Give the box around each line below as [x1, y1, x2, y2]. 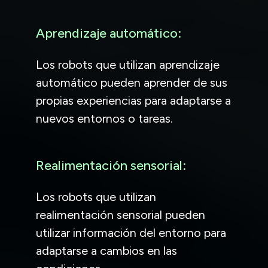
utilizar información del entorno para [36, 225, 226, 240]
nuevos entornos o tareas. [36, 111, 173, 126]
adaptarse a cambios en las [36, 243, 177, 258]
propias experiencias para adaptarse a [36, 93, 231, 108]
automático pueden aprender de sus [36, 75, 227, 90]
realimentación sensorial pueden [36, 207, 205, 222]
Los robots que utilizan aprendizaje [36, 57, 220, 72]
